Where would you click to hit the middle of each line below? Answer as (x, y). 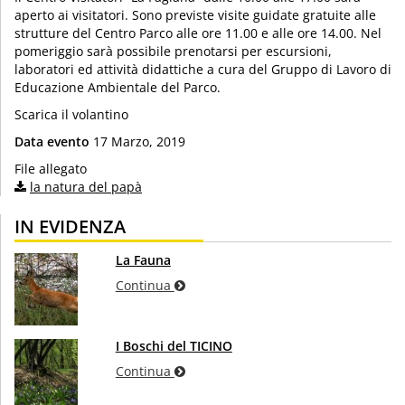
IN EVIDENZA (70, 227)
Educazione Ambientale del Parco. (118, 88)
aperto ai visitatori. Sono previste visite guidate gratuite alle (195, 15)
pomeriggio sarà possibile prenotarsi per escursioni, (173, 52)
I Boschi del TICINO (174, 346)
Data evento (52, 142)
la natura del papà (86, 187)
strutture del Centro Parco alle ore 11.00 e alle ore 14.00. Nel (198, 33)
